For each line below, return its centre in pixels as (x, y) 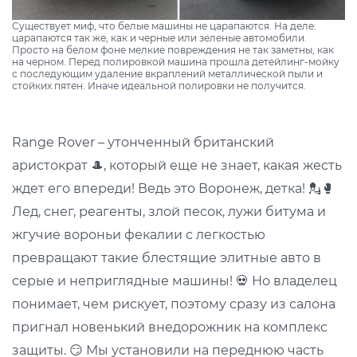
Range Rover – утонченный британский (143, 142)
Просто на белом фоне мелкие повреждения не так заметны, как (173, 50)
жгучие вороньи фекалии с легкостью (139, 235)
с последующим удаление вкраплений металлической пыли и (167, 74)
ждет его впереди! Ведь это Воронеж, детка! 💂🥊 (173, 188)
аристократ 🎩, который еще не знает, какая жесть (177, 165)
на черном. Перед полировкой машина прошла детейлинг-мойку (176, 62)
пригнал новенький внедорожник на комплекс (170, 327)
